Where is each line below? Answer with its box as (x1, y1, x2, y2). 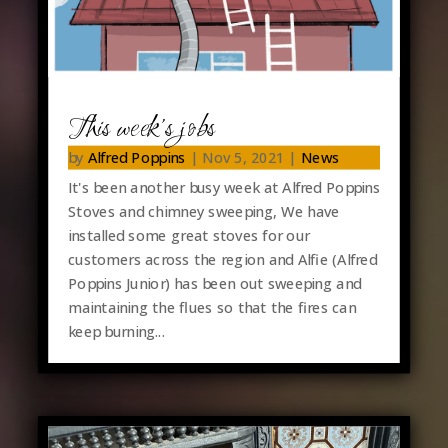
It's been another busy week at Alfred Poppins (67, 177, 380, 198)
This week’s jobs (67, 109, 216, 150)
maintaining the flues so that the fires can (67, 297, 356, 318)
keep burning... (67, 321, 165, 342)
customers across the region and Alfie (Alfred (67, 249, 377, 270)
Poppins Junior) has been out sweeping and (67, 273, 362, 294)
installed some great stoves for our (67, 225, 310, 246)
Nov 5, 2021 (201, 147, 285, 168)
